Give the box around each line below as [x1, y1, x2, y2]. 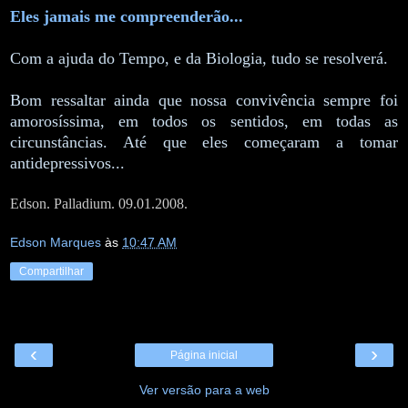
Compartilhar [19, 265, 84, 279]
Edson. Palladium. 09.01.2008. [10, 195, 188, 211]
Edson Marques [10, 235, 101, 250]
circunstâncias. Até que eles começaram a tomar [10, 132, 398, 151]
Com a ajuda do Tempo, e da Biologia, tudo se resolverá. [10, 48, 388, 67]
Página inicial [170, 349, 238, 362]
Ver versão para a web [138, 382, 270, 398]
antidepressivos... [10, 153, 125, 172]
